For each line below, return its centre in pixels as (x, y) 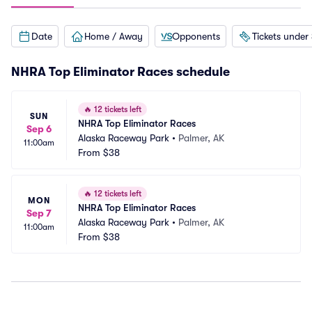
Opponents (196, 36)
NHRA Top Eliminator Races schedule (120, 72)
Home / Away (114, 36)
